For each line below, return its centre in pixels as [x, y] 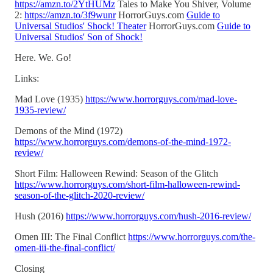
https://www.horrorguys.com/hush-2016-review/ [158, 216]
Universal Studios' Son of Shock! [79, 37]
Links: [27, 78]
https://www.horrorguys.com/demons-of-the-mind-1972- [123, 141]
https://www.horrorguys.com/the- [192, 236]
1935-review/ [40, 110]
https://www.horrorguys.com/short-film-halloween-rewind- [127, 184]
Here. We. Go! [43, 57]
